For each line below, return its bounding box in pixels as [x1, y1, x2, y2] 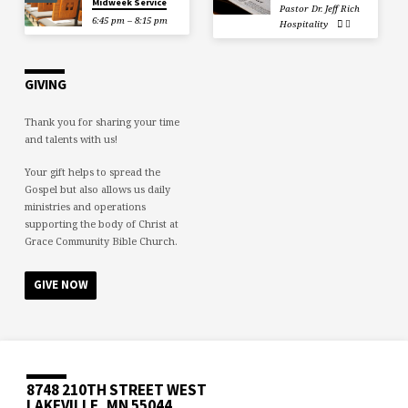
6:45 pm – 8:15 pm [91, 15, 168, 27]
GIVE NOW [33, 277, 88, 293]
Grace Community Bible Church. [24, 234, 178, 249]
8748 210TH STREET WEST [26, 380, 208, 401]
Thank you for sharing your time [24, 115, 179, 129]
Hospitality [280, 17, 329, 30]
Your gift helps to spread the [24, 165, 160, 179]
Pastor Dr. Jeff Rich [280, 3, 361, 15]
